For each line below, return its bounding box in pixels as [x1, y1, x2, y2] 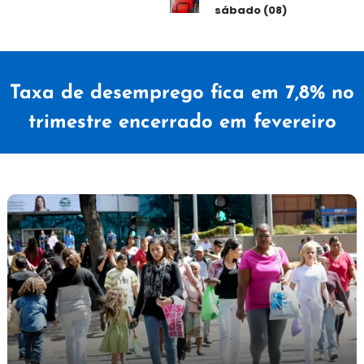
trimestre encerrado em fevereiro [28, 113, 336, 132]
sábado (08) [208, 2, 281, 18]
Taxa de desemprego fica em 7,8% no [10, 84, 354, 103]
